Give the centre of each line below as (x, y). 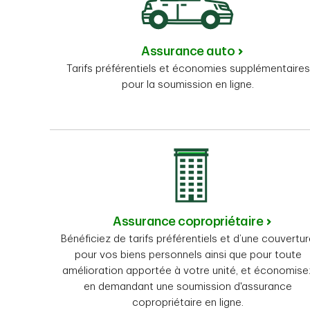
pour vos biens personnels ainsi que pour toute (188, 255)
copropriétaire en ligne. (188, 303)
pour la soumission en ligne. (188, 85)
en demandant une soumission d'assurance (188, 287)
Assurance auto (188, 52)
